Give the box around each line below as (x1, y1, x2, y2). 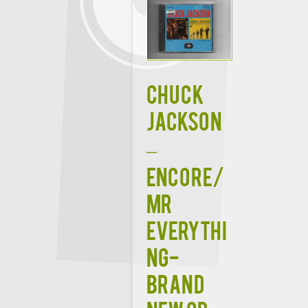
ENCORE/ (146, 162, 224, 189)
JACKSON (146, 106, 222, 133)
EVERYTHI (146, 215, 227, 243)
